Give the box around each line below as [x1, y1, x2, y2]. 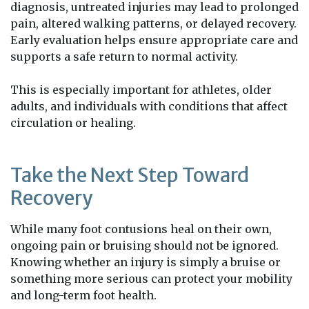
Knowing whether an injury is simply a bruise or [10, 255, 281, 269]
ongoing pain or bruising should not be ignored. [10, 238, 279, 252]
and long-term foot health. [10, 288, 157, 302]
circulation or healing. [10, 115, 136, 130]
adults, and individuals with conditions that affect [10, 99, 288, 113]
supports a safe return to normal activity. [10, 49, 238, 63]
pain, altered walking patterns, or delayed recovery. [10, 16, 297, 30]
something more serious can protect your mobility [10, 271, 292, 286]
